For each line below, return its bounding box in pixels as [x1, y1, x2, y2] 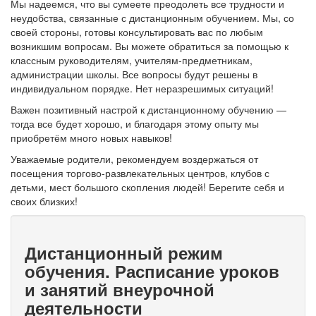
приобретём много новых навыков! [11, 130, 172, 145]
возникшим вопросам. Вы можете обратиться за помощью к [11, 39, 288, 53]
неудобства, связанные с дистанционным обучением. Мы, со [11, 11, 294, 25]
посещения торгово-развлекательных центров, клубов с [11, 166, 269, 180]
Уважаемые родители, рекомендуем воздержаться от [11, 152, 258, 166]
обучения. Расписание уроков [25, 259, 279, 283]
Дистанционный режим [25, 241, 223, 265]
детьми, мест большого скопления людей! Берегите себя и [11, 180, 284, 194]
